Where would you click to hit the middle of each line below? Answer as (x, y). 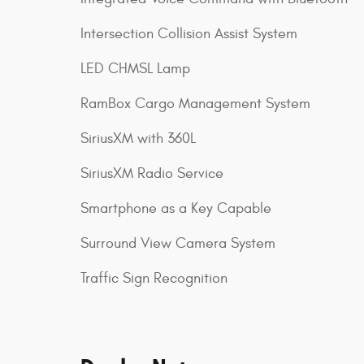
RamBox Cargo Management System (195, 104)
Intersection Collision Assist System (189, 34)
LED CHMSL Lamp (135, 69)
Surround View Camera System (178, 244)
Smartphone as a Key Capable (176, 209)
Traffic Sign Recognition (154, 279)
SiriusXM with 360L (138, 139)
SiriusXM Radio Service (152, 174)
